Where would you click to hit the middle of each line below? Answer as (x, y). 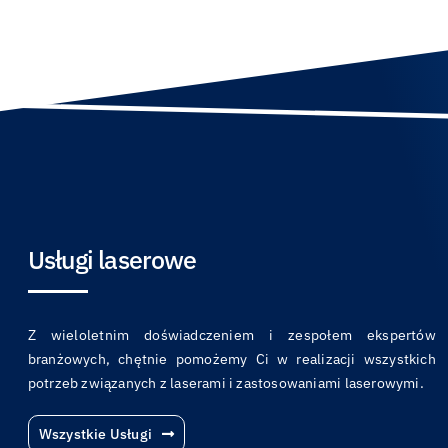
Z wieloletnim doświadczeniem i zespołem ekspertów (231, 335)
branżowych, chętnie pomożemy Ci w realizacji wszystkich (231, 359)
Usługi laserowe (112, 259)
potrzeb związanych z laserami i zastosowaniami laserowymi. (225, 383)
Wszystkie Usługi (95, 434)
